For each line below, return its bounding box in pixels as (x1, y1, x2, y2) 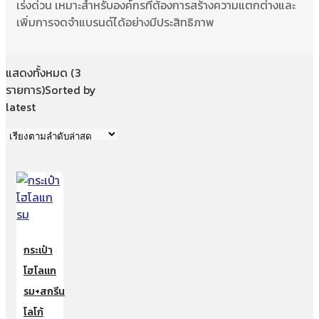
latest (6, 98, 36, 115)
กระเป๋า (23, 242, 53, 258)
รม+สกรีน (23, 283, 65, 299)
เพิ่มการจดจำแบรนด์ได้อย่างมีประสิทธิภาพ (16, 13, 214, 31)
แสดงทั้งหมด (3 (6, 63, 81, 81)
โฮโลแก (23, 263, 56, 278)
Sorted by (45, 80, 96, 98)
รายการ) (6, 80, 45, 98)
